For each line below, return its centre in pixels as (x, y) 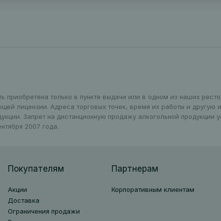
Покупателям (36, 169)
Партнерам (135, 169)
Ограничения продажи (44, 211)
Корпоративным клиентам (153, 189)
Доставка (23, 200)
